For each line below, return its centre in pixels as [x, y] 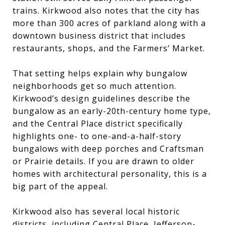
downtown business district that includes [99, 35]
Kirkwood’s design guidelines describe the [101, 98]
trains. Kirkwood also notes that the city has [106, 10]
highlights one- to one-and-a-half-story [97, 136]
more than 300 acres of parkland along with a [109, 23]
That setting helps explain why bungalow [100, 73]
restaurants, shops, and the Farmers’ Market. [109, 48]
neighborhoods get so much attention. [94, 86]
